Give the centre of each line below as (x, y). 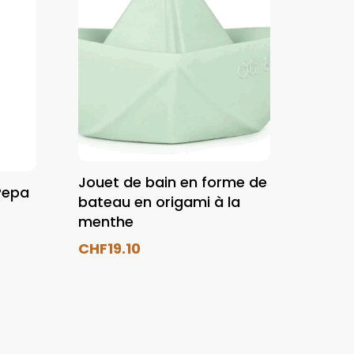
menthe (106, 221)
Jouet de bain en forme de (173, 182)
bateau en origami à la (160, 201)
